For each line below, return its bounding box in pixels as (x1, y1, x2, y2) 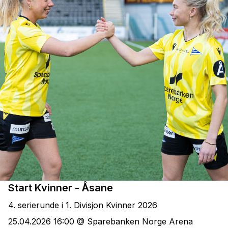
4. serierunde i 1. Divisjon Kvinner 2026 (8, 199, 157, 210)
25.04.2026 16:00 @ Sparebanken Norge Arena (8, 216, 193, 227)
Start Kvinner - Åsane (8, 181, 113, 194)
